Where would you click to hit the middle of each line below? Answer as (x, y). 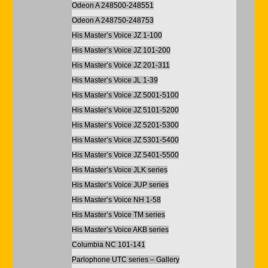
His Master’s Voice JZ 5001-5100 (125, 95)
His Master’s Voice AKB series (120, 230)
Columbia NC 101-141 (108, 245)
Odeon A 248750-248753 (112, 20)
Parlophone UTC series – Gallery (125, 260)
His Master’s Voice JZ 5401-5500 (125, 155)
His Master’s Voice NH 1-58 (116, 200)
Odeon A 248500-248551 (112, 5)
